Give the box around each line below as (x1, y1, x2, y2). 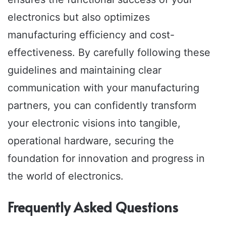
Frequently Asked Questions (8, 197, 178, 216)
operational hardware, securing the (8, 134, 174, 147)
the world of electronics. (8, 169, 124, 182)
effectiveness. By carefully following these (8, 46, 210, 59)
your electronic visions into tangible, (8, 117, 181, 129)
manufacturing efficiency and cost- (8, 28, 175, 41)
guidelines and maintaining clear (8, 64, 161, 76)
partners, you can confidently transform (8, 99, 196, 111)
